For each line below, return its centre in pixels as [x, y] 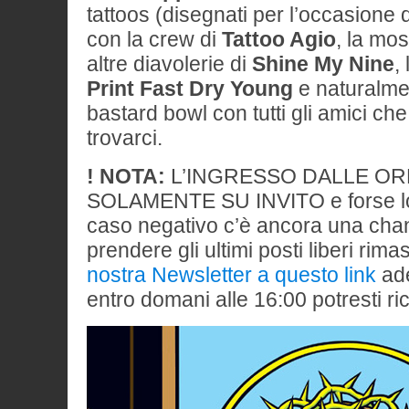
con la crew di [154, 39]
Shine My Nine [323, 64]
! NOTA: [126, 176]
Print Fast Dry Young [190, 89]
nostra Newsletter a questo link [231, 275]
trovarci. [125, 138]
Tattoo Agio [279, 39]
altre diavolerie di [169, 64]
